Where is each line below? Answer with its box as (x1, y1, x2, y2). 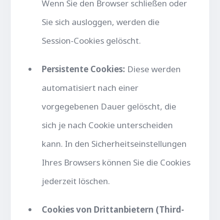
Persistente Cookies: (42, 63, 126, 75)
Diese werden (125, 63, 181, 75)
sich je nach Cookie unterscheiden (42, 119, 173, 131)
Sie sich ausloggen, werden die (42, 16, 160, 27)
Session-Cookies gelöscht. (42, 34, 141, 46)
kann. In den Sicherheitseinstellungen (42, 137, 187, 149)
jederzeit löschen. (42, 175, 110, 187)
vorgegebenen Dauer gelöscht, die (42, 100, 177, 112)
